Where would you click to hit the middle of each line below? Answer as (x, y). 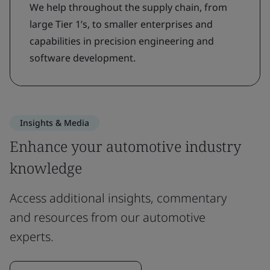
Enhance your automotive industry (125, 146)
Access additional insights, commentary (118, 198)
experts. (32, 237)
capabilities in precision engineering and (122, 41)
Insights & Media (55, 123)
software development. (83, 58)
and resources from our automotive (108, 217)
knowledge (46, 168)
